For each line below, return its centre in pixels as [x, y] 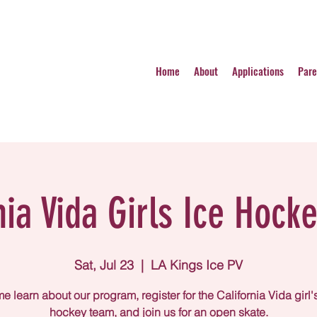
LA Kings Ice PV [197, 265]
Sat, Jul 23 [104, 265]
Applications [258, 71]
